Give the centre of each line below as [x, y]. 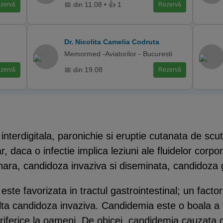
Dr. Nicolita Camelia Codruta [112, 42]
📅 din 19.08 [84, 70]
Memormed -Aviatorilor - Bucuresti [118, 54]
